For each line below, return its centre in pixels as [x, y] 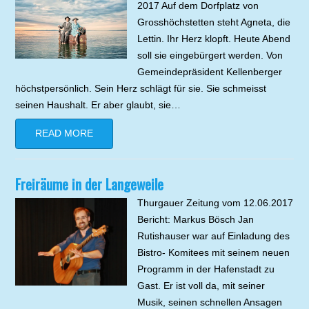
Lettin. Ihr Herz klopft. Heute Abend [213, 39]
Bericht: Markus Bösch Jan [195, 220]
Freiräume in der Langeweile [90, 184]
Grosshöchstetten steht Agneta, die [213, 22]
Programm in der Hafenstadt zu [206, 269]
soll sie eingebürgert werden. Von [210, 56]
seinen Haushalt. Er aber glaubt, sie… [98, 105]
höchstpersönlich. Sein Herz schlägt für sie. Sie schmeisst [141, 89]
